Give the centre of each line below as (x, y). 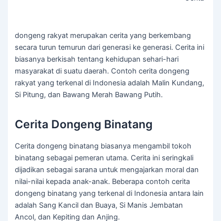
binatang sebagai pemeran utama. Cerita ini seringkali (104, 158)
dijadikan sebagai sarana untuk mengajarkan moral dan (107, 170)
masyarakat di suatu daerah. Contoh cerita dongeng (102, 71)
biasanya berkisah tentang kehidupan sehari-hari (97, 59)
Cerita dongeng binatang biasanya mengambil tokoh (103, 146)
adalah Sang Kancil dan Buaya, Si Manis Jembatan (99, 205)
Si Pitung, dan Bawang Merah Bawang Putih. (89, 95)
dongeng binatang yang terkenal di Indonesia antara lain (110, 194)
